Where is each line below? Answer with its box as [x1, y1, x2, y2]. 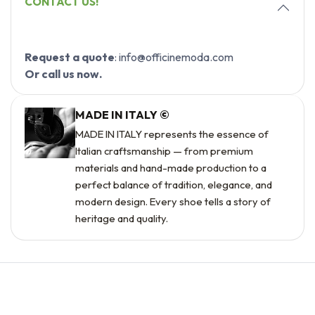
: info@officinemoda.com [115, 49, 234, 64]
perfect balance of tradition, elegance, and [75, 178, 273, 192]
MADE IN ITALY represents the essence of [75, 127, 269, 141]
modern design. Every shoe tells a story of [75, 195, 271, 209]
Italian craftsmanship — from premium [75, 144, 254, 158]
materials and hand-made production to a [75, 161, 267, 175]
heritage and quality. [75, 212, 169, 226]
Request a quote [25, 49, 115, 64]
